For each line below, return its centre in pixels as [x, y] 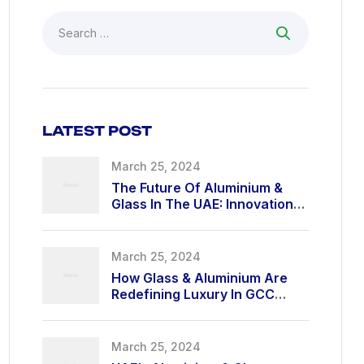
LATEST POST [97, 131]
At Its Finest [149, 220]
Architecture [153, 310]
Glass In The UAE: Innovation [202, 204]
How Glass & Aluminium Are [199, 277]
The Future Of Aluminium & [197, 187]
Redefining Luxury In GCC [193, 294]
